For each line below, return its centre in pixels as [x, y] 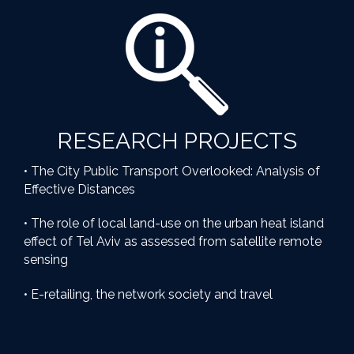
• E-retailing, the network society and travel [148, 295]
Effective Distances [79, 189]
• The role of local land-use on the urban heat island [174, 224]
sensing [46, 260]
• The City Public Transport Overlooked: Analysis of [172, 171]
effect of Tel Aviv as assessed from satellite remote [173, 242]
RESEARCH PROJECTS [177, 140]
